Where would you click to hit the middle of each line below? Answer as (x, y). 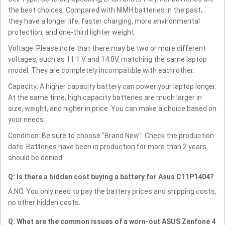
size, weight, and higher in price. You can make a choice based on (112, 108)
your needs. (27, 119)
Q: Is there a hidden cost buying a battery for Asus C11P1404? (111, 177)
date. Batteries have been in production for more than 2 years (107, 146)
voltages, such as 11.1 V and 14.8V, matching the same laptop (107, 59)
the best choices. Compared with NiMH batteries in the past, (105, 10)
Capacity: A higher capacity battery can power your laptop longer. (112, 86)
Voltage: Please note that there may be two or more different (107, 48)
